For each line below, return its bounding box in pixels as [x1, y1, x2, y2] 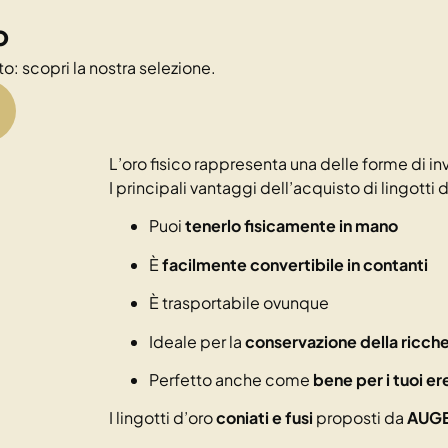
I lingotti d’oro [109, 407, 216, 429]
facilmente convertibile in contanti [162, 253, 428, 275]
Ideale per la [149, 330, 245, 352]
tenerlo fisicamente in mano [185, 215, 398, 237]
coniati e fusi [216, 407, 313, 429]
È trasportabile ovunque [149, 292, 329, 314]
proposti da [313, 407, 407, 429]
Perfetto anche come [149, 368, 313, 390]
